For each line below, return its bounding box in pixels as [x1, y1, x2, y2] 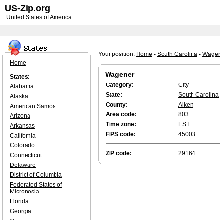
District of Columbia [10, 171, 62, 178]
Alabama [10, 83, 34, 90]
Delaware [10, 162, 36, 168]
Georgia [10, 208, 31, 215]
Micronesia [10, 188, 39, 195]
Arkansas [10, 122, 35, 129]
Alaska [10, 93, 28, 100]
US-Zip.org [5, 3, 50, 13]
